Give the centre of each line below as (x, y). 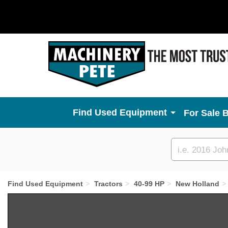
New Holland (197, 184)
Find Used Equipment (45, 184)
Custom (192, 149)
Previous (48, 201)
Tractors (108, 184)
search (190, 160)
